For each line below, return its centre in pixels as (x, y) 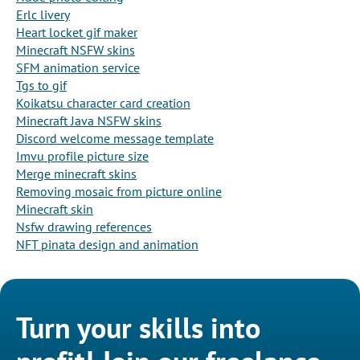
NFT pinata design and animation (107, 245)
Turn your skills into (138, 328)
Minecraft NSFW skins (76, 50)
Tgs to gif (41, 86)
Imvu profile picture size (82, 156)
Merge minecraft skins (76, 174)
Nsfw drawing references (84, 227)
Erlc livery (43, 15)
